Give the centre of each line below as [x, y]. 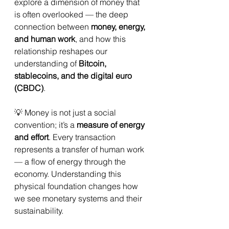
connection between [53, 27]
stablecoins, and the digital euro [74, 76]
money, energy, [119, 27]
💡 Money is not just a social [66, 112]
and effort [31, 137]
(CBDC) [29, 88]
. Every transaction [83, 137]
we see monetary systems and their [79, 198]
